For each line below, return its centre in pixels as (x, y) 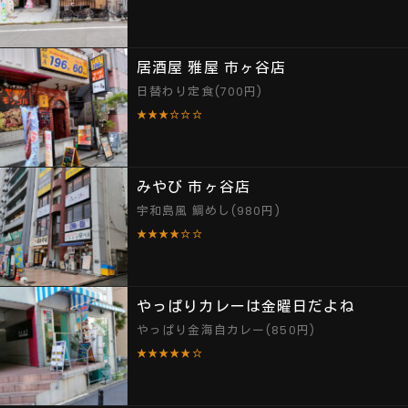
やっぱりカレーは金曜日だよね (246, 306)
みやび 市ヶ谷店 (194, 187)
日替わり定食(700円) (200, 92)
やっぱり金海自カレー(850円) (226, 330)
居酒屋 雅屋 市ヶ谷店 (212, 68)
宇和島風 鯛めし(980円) (209, 211)
